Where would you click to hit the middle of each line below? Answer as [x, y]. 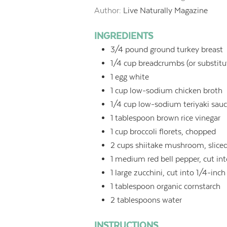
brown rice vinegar [189, 118]
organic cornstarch [189, 186]
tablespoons [139, 200]
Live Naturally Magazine [166, 11]
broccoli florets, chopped [173, 132]
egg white [132, 77]
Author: [109, 11]
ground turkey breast [187, 50]
